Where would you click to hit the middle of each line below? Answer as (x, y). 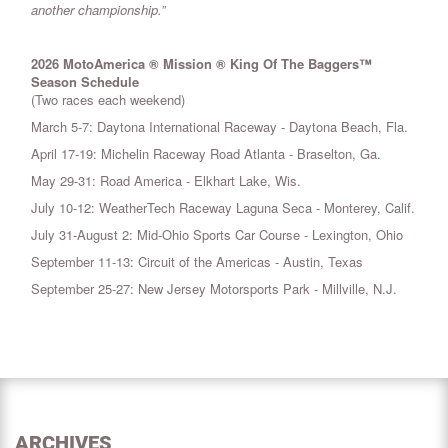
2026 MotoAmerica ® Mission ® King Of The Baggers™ (201, 64)
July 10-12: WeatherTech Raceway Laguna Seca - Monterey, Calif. (223, 208)
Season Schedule (85, 82)
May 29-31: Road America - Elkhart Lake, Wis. (166, 181)
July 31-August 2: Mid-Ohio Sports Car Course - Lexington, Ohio (217, 235)
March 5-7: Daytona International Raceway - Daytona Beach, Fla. (219, 127)
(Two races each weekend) (108, 100)
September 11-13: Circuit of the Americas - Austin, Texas (197, 262)
